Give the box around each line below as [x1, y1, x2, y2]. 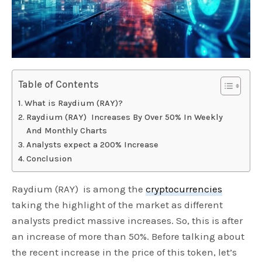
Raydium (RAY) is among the [12, 183, 146, 195]
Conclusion [26, 154, 74, 164]
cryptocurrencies [146, 183, 223, 195]
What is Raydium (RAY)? [24, 98, 125, 109]
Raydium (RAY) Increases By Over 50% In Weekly [26, 112, 223, 123]
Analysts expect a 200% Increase [26, 140, 161, 150]
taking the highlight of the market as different [12, 199, 223, 211]
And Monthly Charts [26, 126, 109, 136]
